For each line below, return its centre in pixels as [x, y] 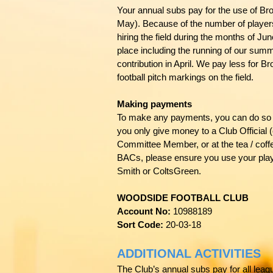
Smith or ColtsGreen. [161, 171]
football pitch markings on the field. [185, 77]
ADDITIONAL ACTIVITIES [189, 253]
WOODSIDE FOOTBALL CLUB [183, 198]
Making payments [154, 104]
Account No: [144, 211]
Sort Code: [140, 225]
